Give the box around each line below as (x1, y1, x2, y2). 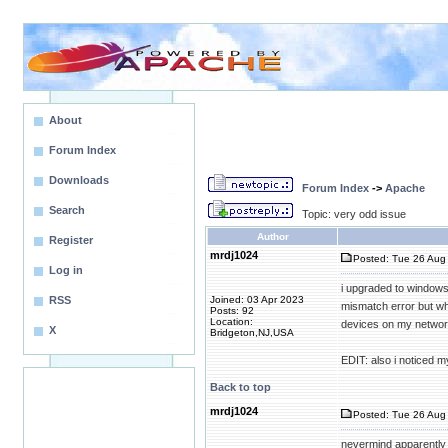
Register (49, 234, 93, 246)
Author (256, 231, 289, 242)
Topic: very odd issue (302, 208, 406, 220)
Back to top (210, 381, 271, 393)
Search (49, 204, 85, 216)
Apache (385, 182, 425, 194)
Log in (49, 264, 83, 276)
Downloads (49, 174, 109, 186)
